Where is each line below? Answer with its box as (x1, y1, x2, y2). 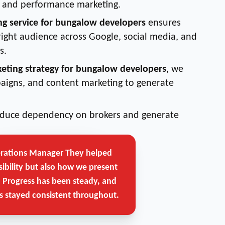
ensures (146, 18, 181, 28)
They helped (63, 149, 112, 158)
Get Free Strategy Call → (6, 155, 89, 163)
